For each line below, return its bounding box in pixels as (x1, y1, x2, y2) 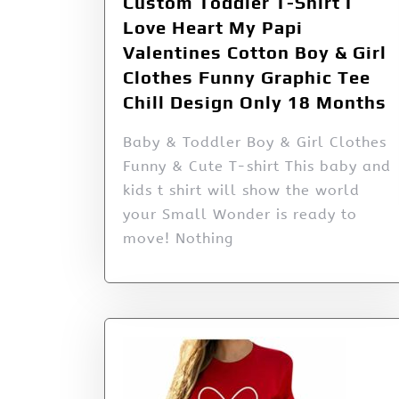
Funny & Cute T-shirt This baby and (123, 158, 391, 175)
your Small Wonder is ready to (123, 206, 357, 224)
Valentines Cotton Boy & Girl (123, 42, 387, 63)
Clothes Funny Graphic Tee (123, 67, 370, 88)
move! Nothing (123, 230, 233, 248)
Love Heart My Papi (123, 17, 303, 38)
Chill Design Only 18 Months (123, 92, 387, 113)
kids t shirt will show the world (123, 182, 360, 199)
